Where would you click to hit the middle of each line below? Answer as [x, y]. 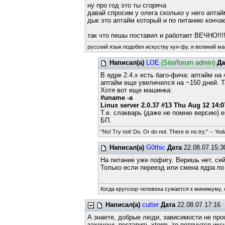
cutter [150, 205]
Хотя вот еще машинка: [137, 90]
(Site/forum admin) [188, 63]
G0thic [156, 147]
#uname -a [117, 98]
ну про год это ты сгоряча [127, 5]
